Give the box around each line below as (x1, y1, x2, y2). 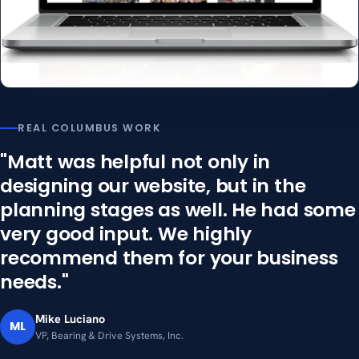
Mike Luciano (35, 311, 105, 327)
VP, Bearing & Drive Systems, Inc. (35, 329, 184, 343)
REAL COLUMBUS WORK (18, 120, 162, 135)
